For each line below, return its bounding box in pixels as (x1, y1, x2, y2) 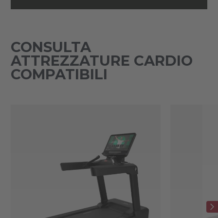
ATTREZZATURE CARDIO (10, 52, 193, 69)
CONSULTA (10, 38, 91, 55)
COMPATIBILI (10, 65, 108, 83)
